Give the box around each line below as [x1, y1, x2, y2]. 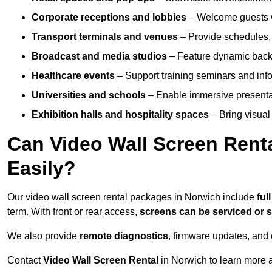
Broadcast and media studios [32, 51, 167, 62]
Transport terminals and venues [32, 32, 178, 42]
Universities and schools [32, 90, 146, 101]
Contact [7, 255, 43, 266]
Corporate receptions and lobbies [32, 12, 186, 23]
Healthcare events [32, 70, 115, 81]
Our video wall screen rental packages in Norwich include [7, 192, 257, 203]
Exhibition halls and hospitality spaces [32, 109, 209, 120]
